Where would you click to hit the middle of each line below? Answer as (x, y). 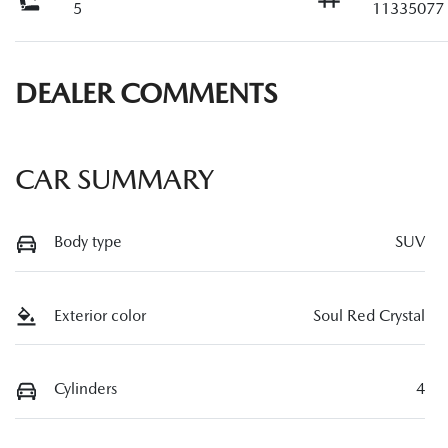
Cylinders (85, 389)
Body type (88, 241)
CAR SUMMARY (114, 179)
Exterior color (100, 315)
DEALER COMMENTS (146, 93)
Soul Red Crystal (369, 315)
